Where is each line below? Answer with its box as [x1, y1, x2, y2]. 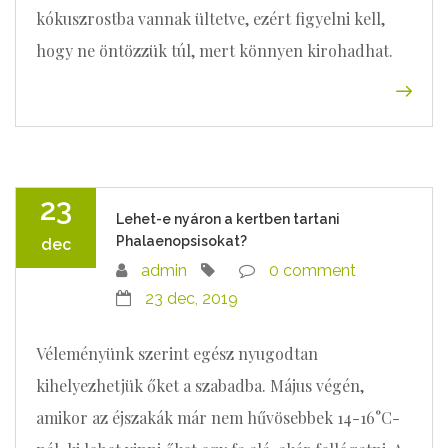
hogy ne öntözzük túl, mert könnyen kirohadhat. [36, 40, 393, 61]
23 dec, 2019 [145, 289, 238, 308]
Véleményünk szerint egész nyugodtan [36, 343, 318, 364]
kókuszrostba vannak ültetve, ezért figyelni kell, [36, 8, 385, 29]
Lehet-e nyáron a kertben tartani [116, 211, 340, 227]
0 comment [269, 261, 356, 280]
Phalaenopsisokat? [116, 233, 247, 249]
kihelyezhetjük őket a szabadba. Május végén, [36, 375, 364, 396]
